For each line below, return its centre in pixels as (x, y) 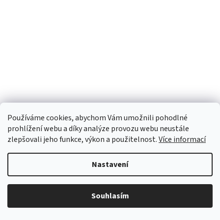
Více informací (182, 139)
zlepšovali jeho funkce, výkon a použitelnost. (83, 139)
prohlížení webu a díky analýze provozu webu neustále (98, 129)
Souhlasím (110, 196)
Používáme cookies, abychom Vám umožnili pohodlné (97, 118)
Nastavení (110, 165)
